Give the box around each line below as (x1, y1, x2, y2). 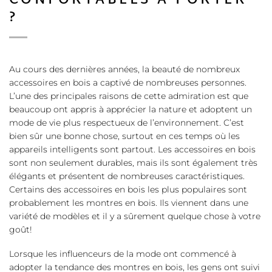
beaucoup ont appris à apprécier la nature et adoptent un (9, 103, 252, 115)
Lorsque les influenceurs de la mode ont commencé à (9, 248, 236, 260)
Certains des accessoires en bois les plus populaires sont (9, 183, 247, 195)
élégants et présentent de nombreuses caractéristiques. (9, 170, 245, 182)
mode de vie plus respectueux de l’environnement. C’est (9, 117, 244, 128)
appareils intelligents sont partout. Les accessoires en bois (9, 143, 256, 155)
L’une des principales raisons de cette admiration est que (9, 90, 248, 101)
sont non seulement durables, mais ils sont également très (9, 157, 257, 168)
